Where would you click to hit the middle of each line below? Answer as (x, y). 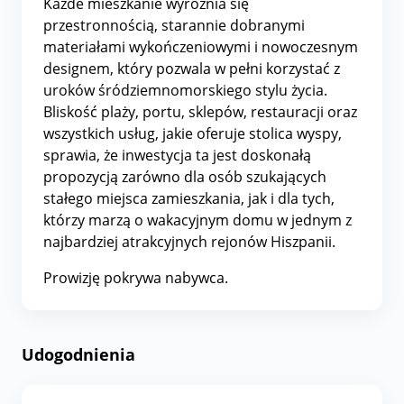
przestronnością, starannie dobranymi (174, 25)
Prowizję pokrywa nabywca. (136, 277)
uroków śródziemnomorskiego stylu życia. (185, 90)
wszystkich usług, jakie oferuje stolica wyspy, (193, 133)
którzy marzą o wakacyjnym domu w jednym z (197, 220)
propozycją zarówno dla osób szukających (185, 176)
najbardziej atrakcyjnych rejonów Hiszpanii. (189, 241)
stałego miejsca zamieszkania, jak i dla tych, (189, 198)
